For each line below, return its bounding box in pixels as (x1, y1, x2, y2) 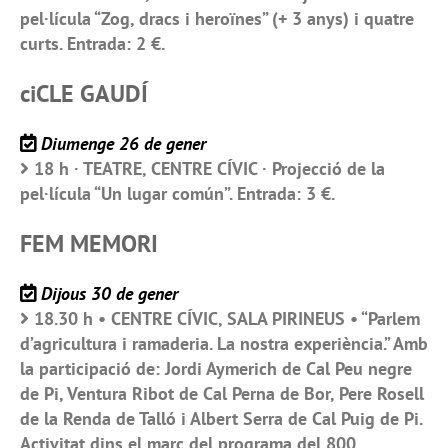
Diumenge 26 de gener (41, 132, 206, 156)
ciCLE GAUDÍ (20, 78, 148, 110)
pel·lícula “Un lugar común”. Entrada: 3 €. (20, 182, 335, 206)
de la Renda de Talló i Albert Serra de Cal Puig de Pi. (20, 407, 422, 431)
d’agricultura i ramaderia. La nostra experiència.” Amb (20, 332, 428, 356)
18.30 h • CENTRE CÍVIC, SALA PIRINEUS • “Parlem (34, 307, 420, 331)
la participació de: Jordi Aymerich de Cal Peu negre (20, 357, 412, 381)
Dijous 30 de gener (41, 282, 178, 306)
